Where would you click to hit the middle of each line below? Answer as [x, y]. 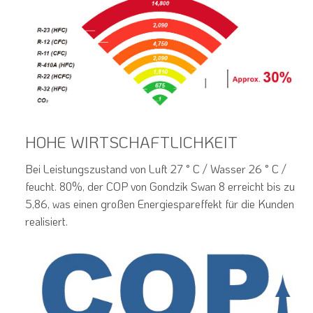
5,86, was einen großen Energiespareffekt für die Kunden [159, 203]
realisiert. [46, 221]
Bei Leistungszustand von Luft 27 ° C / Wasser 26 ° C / [155, 168]
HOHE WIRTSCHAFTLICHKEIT [131, 142]
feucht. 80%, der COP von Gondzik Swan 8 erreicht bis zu [160, 186]
